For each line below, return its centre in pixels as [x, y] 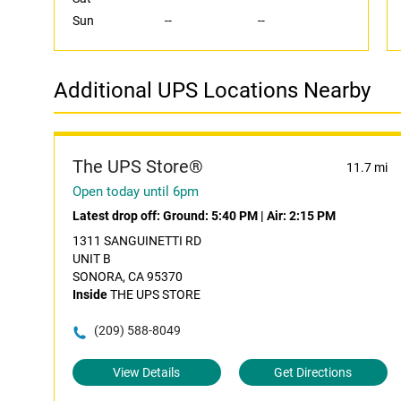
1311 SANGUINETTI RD [137, 241]
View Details [147, 372]
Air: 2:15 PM [301, 216]
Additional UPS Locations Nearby [212, 90]
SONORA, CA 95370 [128, 277]
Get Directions [313, 372]
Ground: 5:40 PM [210, 216]
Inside [90, 294]
